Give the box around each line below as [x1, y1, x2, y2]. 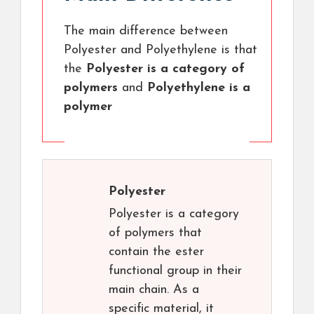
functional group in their [109, 264, 242, 278]
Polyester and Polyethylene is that [64, 43, 257, 57]
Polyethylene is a [147, 81, 250, 95]
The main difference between [64, 25, 228, 39]
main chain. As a [109, 283, 199, 297]
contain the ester [109, 245, 204, 259]
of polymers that [109, 226, 202, 240]
